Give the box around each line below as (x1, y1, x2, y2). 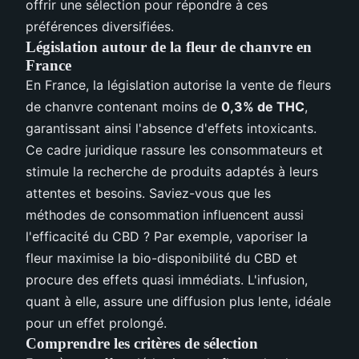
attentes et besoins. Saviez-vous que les (26, 184, 271, 201)
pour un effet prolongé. (26, 314, 167, 331)
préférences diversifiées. (26, 18, 174, 34)
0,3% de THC (221, 98, 305, 115)
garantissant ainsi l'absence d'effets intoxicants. (26, 119, 317, 136)
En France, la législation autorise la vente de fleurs (26, 76, 331, 93)
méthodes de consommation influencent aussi (26, 206, 304, 223)
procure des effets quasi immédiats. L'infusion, (26, 271, 308, 288)
